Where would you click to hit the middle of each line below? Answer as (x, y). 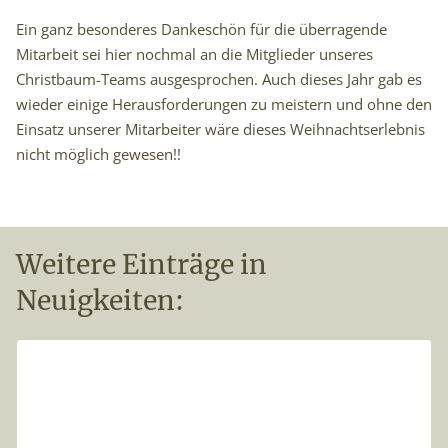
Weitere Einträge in (141, 264)
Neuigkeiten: (100, 300)
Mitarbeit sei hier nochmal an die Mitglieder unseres (194, 54)
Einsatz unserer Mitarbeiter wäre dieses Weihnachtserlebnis (220, 129)
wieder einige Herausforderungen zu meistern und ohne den (224, 104)
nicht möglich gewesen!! (98, 154)
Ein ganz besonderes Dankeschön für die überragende (201, 29)
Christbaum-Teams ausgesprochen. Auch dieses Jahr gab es (219, 79)
